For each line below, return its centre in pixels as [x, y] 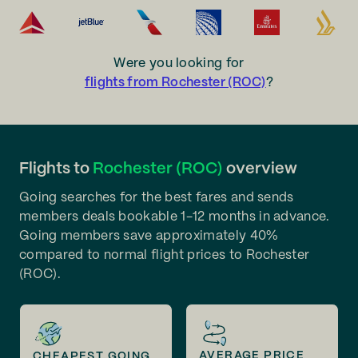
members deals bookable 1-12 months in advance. [175, 217]
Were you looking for [179, 64]
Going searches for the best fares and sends [157, 198]
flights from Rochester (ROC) [175, 83]
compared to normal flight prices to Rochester [165, 255]
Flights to [56, 169]
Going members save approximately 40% [149, 236]
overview [260, 169]
